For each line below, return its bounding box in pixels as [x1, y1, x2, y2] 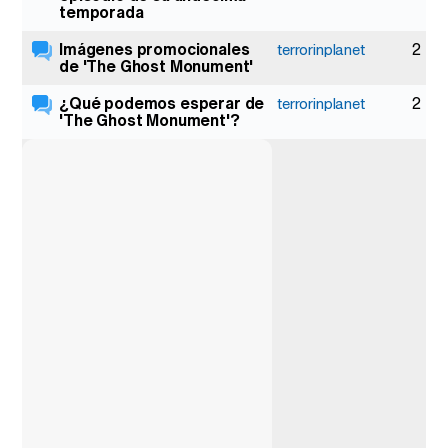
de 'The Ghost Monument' [59, 54, 254, 78]
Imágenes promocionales [59, 37, 250, 61]
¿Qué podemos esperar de [59, 91, 265, 115]
